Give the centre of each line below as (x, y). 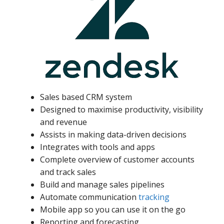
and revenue (63, 122)
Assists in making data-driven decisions (113, 135)
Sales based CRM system (86, 97)
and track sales (68, 172)
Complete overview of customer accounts (117, 160)
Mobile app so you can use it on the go (113, 210)
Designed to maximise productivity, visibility (121, 110)
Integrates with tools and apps (97, 147)
